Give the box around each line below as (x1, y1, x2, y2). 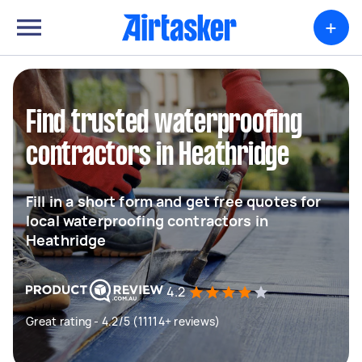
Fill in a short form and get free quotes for (26, 192, 322, 211)
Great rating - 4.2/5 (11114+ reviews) (26, 314, 221, 329)
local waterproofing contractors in (26, 211, 269, 230)
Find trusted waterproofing (26, 109, 302, 138)
